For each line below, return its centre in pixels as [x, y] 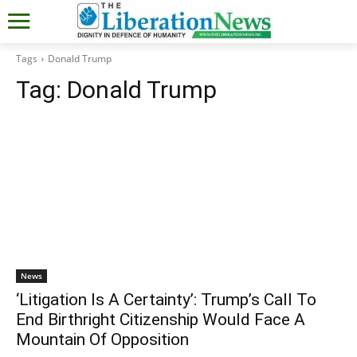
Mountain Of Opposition [102, 339]
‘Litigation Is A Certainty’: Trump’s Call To [166, 299]
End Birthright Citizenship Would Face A [161, 319]
